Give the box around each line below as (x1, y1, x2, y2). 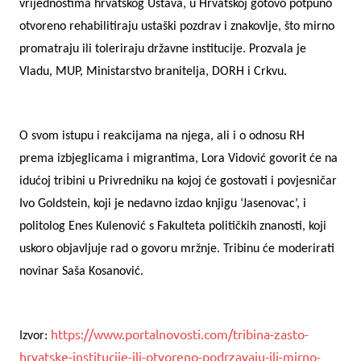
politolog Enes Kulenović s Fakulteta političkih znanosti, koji (19, 219, 326, 233)
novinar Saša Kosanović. (19, 264, 143, 278)
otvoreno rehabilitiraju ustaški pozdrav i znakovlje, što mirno (19, 19, 334, 33)
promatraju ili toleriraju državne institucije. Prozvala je (19, 42, 306, 56)
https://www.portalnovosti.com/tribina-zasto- (51, 325, 309, 342)
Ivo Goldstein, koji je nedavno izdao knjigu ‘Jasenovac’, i (19, 197, 306, 210)
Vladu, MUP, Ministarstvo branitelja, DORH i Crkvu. (19, 64, 287, 78)
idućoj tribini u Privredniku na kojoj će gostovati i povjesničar (19, 174, 337, 188)
